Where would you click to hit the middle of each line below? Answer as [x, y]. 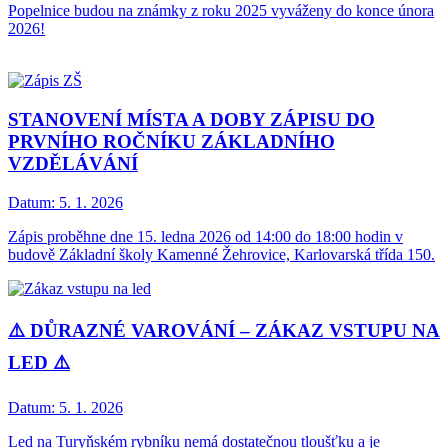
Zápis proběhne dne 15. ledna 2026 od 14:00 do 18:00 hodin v [205, 236]
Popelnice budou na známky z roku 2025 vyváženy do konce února [221, 11]
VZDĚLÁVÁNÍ [73, 164]
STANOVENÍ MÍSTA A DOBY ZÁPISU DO [191, 120]
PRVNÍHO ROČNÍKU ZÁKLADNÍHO [171, 142]
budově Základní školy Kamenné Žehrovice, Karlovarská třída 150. [221, 254]
